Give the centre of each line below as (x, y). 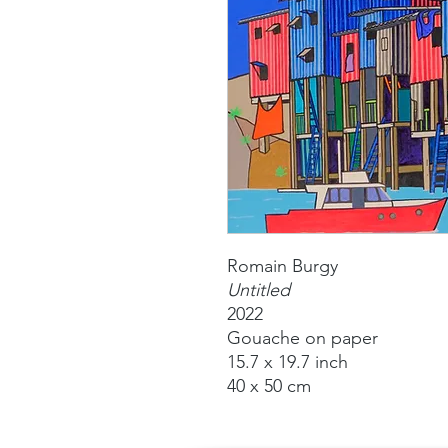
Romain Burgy (282, 265)
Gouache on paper (302, 337)
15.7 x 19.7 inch (287, 361)
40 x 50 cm (269, 385)
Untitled (261, 289)
